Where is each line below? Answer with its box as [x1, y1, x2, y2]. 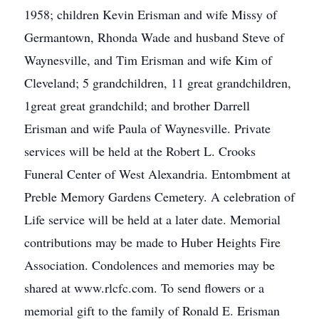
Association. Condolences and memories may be [24, 256, 275, 273]
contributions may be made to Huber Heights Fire [24, 234, 281, 251]
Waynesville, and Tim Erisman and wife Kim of [24, 51, 272, 68]
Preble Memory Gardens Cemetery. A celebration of [24, 188, 295, 205]
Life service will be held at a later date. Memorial [24, 211, 281, 228]
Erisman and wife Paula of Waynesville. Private [24, 120, 271, 137]
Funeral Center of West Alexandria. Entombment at [24, 165, 291, 182]
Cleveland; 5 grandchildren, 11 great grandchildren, [24, 74, 291, 91]
